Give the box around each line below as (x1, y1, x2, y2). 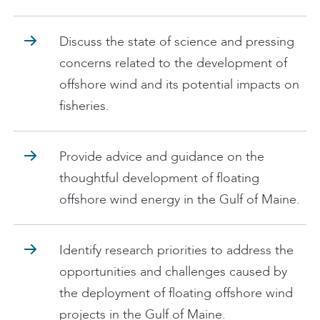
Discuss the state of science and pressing (59, 34, 294, 49)
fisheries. (59, 98, 109, 114)
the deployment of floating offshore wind (59, 285, 293, 301)
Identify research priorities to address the (59, 242, 294, 258)
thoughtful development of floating (59, 170, 259, 186)
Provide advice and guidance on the (59, 149, 264, 164)
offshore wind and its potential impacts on (59, 76, 299, 92)
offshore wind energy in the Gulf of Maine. (59, 191, 300, 207)
